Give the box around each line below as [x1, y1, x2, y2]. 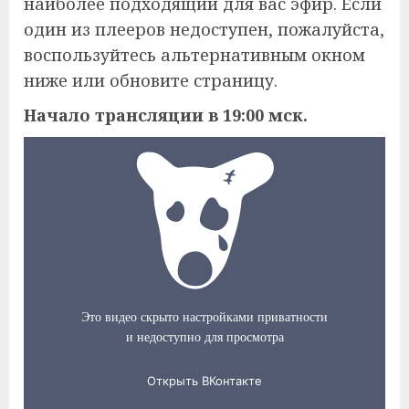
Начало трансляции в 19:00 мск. [24, 103, 308, 126]
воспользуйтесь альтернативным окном [24, 43, 365, 66]
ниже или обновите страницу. [24, 68, 278, 91]
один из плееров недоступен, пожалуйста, [24, 17, 384, 40]
